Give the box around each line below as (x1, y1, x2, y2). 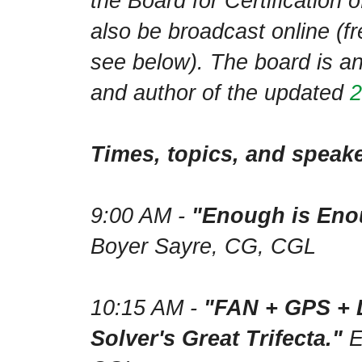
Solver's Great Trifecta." (90, 326, 343, 351)
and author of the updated (90, 80, 350, 106)
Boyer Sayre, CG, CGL (90, 234, 316, 259)
